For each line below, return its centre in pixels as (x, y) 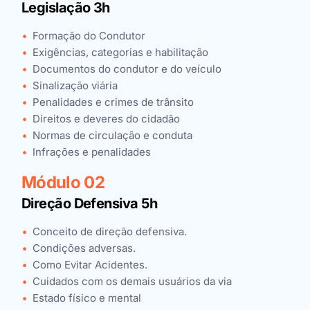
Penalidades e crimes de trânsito (113, 102)
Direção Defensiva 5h (89, 203)
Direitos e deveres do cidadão (106, 119)
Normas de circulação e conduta (112, 135)
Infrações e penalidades (91, 152)
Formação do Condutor (89, 36)
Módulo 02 (63, 182)
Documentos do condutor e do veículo (127, 69)
